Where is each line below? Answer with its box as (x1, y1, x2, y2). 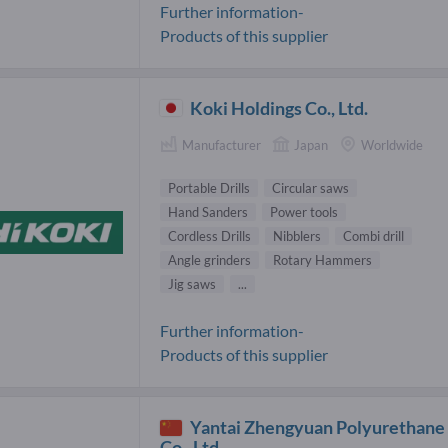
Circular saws (272, 180, 349, 197)
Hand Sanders (168, 204, 248, 221)
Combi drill (343, 228, 404, 245)
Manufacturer (182, 136, 261, 153)
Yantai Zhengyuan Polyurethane (190, 416, 446, 439)
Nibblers (273, 228, 321, 245)
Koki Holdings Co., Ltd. (190, 96, 369, 119)
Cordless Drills (168, 228, 251, 245)
